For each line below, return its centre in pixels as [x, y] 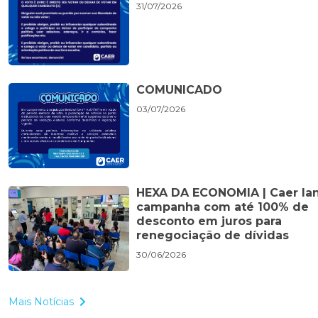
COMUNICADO [179, 90]
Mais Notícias [41, 302]
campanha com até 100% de [223, 207]
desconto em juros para [209, 221]
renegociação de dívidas [213, 236]
